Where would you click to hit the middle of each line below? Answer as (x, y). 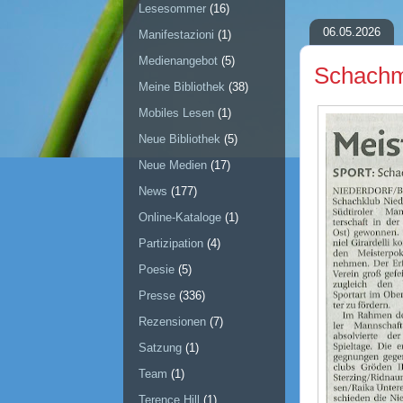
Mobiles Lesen (176, 113)
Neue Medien (173, 166)
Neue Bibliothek (179, 139)
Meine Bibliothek (182, 87)
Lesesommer (172, 9)
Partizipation (171, 244)
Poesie (157, 270)
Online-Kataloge (180, 218)
